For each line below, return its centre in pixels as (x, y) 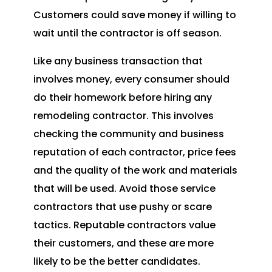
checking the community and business (128, 134)
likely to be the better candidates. (117, 262)
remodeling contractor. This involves (123, 116)
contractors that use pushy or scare (122, 207)
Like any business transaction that (118, 61)
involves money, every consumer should (131, 80)
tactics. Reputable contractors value (124, 225)
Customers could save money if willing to (134, 15)
